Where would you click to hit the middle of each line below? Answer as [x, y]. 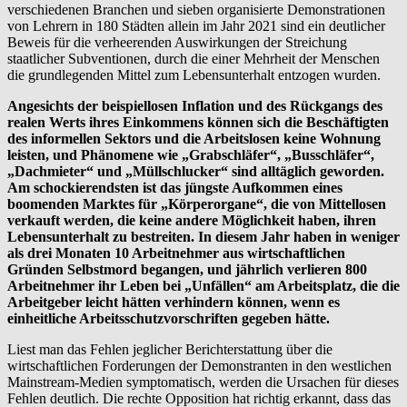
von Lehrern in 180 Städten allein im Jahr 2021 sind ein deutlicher [196, 25]
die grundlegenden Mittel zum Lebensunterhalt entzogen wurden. [194, 74]
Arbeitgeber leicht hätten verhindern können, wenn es [174, 302]
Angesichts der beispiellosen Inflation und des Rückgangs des [195, 105]
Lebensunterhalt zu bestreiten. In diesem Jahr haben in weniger [203, 236]
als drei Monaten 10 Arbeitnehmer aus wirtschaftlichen [176, 253]
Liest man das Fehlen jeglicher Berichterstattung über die [170, 349]
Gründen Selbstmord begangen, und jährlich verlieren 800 [187, 269]
